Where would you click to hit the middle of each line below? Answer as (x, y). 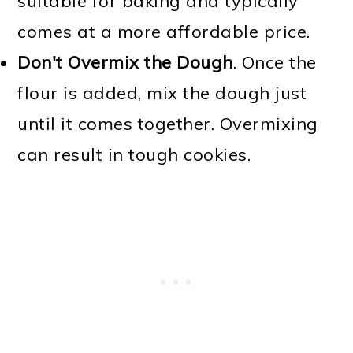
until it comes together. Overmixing (168, 123)
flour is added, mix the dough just (162, 93)
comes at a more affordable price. (164, 31)
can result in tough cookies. (134, 154)
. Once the (275, 62)
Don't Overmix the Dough (125, 62)
